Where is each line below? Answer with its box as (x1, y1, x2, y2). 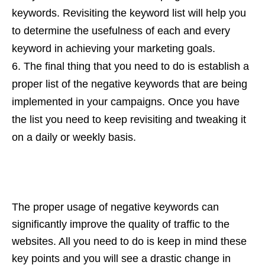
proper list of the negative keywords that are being (12, 77, 247, 90)
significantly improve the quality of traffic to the (12, 218, 230, 230)
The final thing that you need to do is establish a (24, 60, 249, 72)
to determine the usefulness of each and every (12, 24, 230, 37)
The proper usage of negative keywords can (12, 201, 219, 213)
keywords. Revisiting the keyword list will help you (12, 7, 246, 19)
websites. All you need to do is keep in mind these (12, 235, 247, 247)
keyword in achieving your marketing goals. (12, 42, 215, 54)
